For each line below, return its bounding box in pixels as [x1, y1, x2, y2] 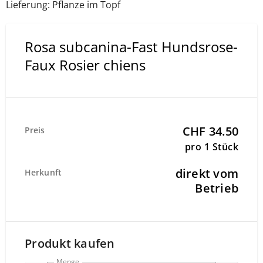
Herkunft [25, 167, 62, 178]
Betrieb [195, 180, 238, 196]
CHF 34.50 [182, 123, 238, 139]
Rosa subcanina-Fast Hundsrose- [25, 37, 238, 56]
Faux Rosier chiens [25, 55, 146, 75]
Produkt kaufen [25, 235, 115, 251]
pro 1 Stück [184, 140, 238, 153]
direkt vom [175, 166, 238, 181]
